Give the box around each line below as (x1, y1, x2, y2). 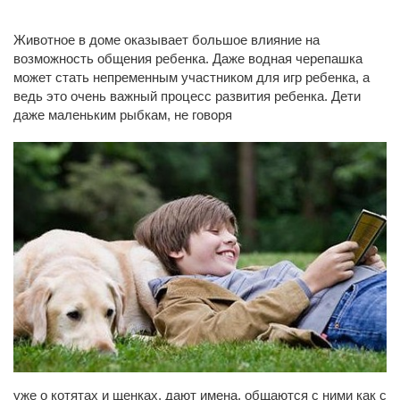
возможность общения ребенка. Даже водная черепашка (13, 51, 362, 67)
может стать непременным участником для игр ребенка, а (13, 70, 370, 86)
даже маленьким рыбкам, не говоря (13, 107, 232, 123)
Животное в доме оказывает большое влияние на (13, 32, 320, 48)
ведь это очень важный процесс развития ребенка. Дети (13, 88, 361, 104)
